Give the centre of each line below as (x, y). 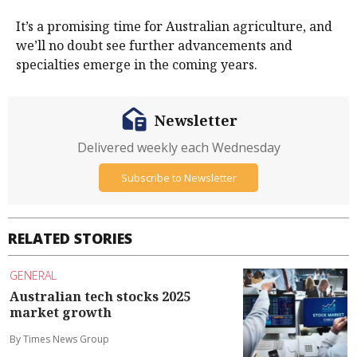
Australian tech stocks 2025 (100, 296)
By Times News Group (59, 339)
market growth (61, 312)
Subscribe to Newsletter (178, 177)
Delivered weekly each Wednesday (178, 148)
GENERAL (33, 276)
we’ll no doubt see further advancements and (154, 46)
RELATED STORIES (70, 239)
